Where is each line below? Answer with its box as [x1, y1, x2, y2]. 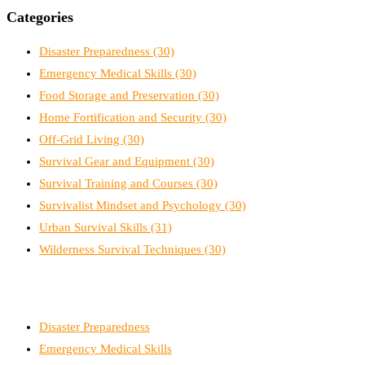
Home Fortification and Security [39, 111, 205, 125]
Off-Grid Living [39, 133, 123, 147]
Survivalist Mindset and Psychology [39, 199, 225, 213]
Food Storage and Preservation [39, 89, 198, 103]
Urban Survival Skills [39, 221, 151, 235]
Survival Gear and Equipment [39, 155, 193, 169]
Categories [7, 9, 73, 26]
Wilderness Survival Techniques [39, 243, 204, 257]
